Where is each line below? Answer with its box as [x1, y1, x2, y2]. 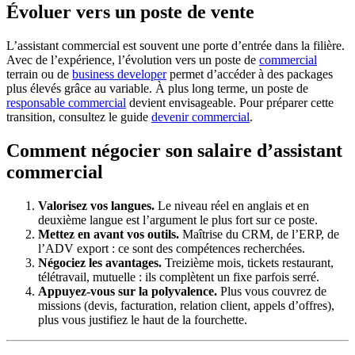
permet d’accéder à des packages [166, 67, 333, 82]
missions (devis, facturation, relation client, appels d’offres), [38, 299, 334, 313]
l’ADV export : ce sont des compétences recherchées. [38, 242, 305, 256]
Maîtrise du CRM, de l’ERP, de [179, 227, 339, 242]
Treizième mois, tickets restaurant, [162, 256, 334, 270]
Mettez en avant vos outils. [38, 227, 179, 242]
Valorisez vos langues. [38, 199, 155, 213]
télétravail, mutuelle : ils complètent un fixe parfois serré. [38, 270, 319, 284]
